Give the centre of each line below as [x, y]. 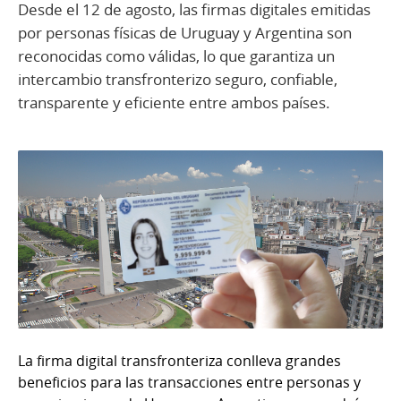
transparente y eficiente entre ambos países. [174, 103]
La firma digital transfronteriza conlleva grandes [179, 360]
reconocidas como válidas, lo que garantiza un [176, 56]
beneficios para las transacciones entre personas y [189, 382]
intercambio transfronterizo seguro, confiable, [178, 80]
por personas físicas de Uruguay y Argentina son [185, 33]
